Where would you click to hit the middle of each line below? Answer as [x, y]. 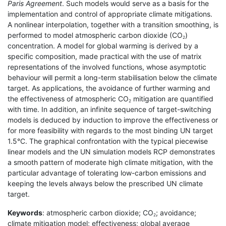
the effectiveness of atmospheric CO [68, 98]
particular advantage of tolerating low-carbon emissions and [107, 173]
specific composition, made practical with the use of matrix [105, 56]
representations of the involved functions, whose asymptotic [107, 67]
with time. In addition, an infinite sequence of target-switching [109, 109]
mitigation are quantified [172, 98]
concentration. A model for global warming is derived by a [103, 45]
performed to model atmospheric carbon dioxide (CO [95, 35]
